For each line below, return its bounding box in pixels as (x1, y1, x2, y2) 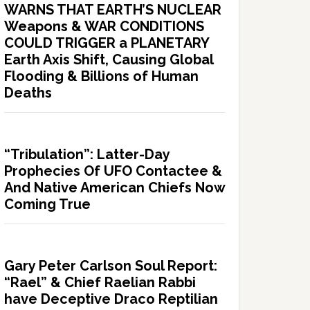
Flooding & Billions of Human (4, 67, 199, 84)
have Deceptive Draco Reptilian (4, 290, 218, 307)
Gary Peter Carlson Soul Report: (4, 257, 217, 274)
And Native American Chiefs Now (4, 179, 225, 196)
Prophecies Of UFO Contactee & (4, 162, 222, 179)
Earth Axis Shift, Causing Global (4, 51, 213, 68)
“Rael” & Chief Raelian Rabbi (4, 273, 196, 291)
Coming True (4, 195, 91, 212)
